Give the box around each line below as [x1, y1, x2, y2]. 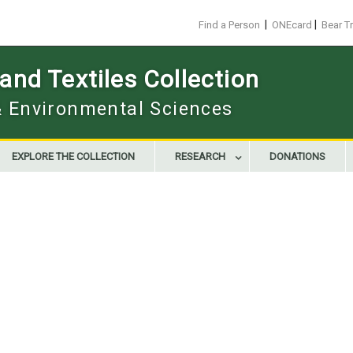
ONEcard [272, 19, 312, 31]
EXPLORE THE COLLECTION [12, 150, 135, 162]
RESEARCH [175, 150, 225, 162]
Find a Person [199, 19, 260, 31]
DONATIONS [269, 150, 325, 162]
